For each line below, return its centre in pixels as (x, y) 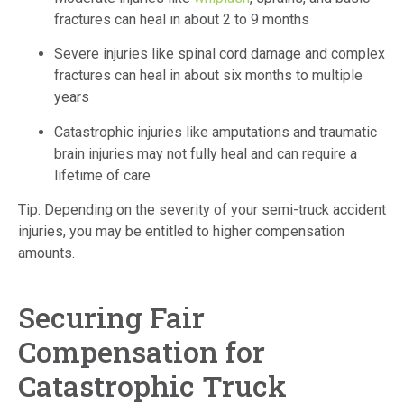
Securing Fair (111, 317)
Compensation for (142, 352)
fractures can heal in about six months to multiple (208, 76)
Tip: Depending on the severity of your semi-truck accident (202, 210)
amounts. (46, 253)
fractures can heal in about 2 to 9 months (182, 20)
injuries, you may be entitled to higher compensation (181, 232)
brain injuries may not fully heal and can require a (206, 153)
